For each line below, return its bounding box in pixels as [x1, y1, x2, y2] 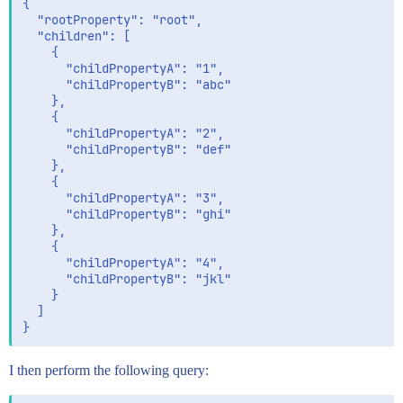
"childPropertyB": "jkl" [22, 271, 231, 287]
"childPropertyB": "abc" [22, 76, 231, 93]
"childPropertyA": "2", [22, 125, 224, 141]
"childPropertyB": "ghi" [22, 206, 231, 222]
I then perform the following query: [9, 363, 209, 378]
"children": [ [22, 28, 130, 44]
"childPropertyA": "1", [22, 60, 224, 76]
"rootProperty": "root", [22, 12, 202, 28]
